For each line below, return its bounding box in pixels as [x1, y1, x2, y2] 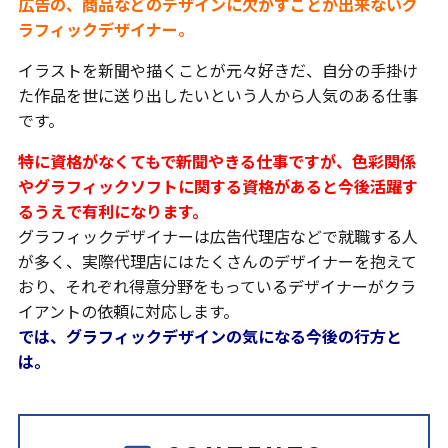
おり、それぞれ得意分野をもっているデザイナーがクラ [17, 274, 416, 298]
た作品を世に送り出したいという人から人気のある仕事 [17, 83, 418, 107]
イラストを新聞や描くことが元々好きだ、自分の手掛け [17, 58, 418, 82]
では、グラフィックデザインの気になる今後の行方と [17, 324, 402, 348]
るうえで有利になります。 [17, 199, 208, 223]
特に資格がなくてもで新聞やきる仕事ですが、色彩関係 [17, 149, 416, 173]
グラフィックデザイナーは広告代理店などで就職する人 [17, 224, 418, 248]
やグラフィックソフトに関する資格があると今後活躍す [17, 174, 418, 198]
